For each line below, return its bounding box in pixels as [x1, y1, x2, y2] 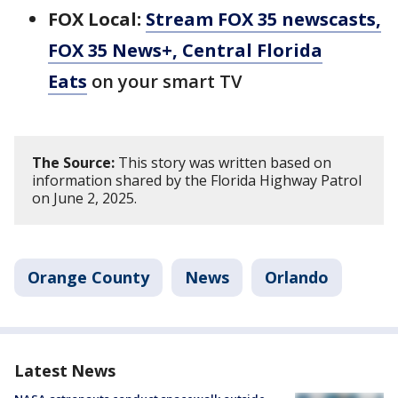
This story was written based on [115, 153, 331, 172]
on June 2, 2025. [32, 188, 140, 208]
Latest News [14, 360, 115, 381]
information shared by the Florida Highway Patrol [32, 171, 362, 190]
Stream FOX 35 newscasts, [146, 7, 381, 31]
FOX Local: [48, 7, 141, 31]
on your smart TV [87, 69, 242, 93]
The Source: [32, 153, 115, 172]
